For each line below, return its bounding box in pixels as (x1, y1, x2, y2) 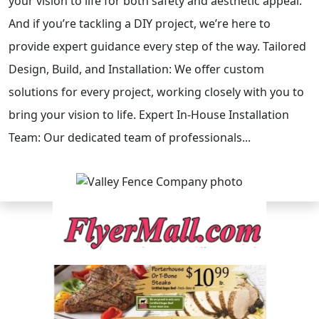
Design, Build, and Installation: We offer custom (9, 61, 264, 77)
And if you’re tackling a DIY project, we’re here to (9, 16, 271, 31)
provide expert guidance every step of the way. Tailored (9, 38, 306, 54)
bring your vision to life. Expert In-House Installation (9, 107, 289, 122)
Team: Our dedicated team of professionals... (9, 130, 251, 145)
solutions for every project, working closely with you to (9, 84, 304, 100)
